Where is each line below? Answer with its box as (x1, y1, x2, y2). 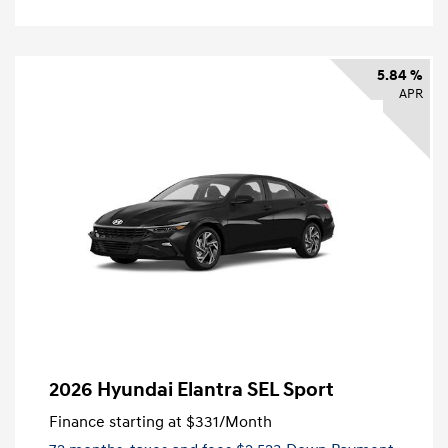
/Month (219, 412, 272, 433)
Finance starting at (49, 412, 182, 433)
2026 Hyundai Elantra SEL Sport (49, 378, 334, 403)
